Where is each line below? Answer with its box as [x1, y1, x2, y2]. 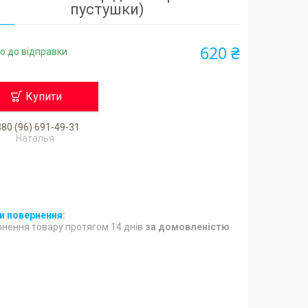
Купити [25, 89, 63, 103]
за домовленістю [145, 221, 230, 232]
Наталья [15, 132, 54, 144]
